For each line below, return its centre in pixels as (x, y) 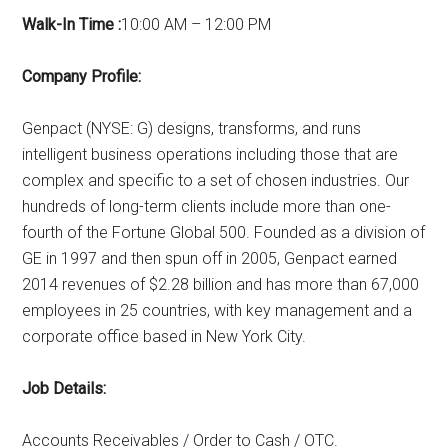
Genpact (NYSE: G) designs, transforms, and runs (192, 129)
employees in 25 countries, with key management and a (217, 311)
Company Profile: (82, 77)
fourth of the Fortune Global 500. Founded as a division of (224, 233)
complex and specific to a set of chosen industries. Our (216, 181)
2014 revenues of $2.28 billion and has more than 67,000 (221, 285)
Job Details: (64, 389)
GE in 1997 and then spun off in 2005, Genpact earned (210, 259)
